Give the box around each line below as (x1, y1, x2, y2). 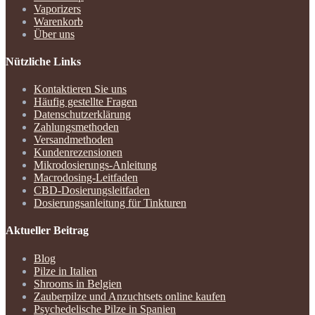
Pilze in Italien (34, 264, 97, 277)
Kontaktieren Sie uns (34, 83, 127, 96)
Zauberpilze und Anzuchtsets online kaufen (34, 290, 226, 302)
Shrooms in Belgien (34, 277, 122, 290)
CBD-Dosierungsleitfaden (34, 184, 150, 197)
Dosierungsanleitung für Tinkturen (34, 197, 186, 210)
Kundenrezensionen (34, 146, 122, 159)
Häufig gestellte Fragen (34, 96, 137, 108)
